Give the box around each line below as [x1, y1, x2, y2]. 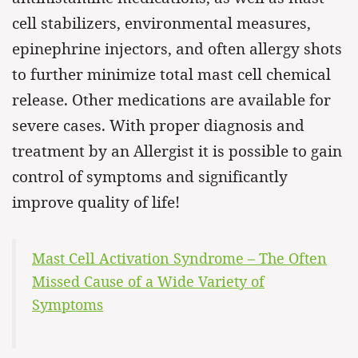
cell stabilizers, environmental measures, [12, 13, 311, 34]
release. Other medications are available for [12, 89, 331, 110]
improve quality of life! [12, 192, 180, 213]
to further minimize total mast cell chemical [12, 64, 331, 85]
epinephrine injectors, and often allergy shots [12, 38, 342, 59]
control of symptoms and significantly [12, 166, 288, 187]
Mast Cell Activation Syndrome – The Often [32, 249, 327, 268]
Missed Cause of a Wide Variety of [32, 272, 265, 292]
